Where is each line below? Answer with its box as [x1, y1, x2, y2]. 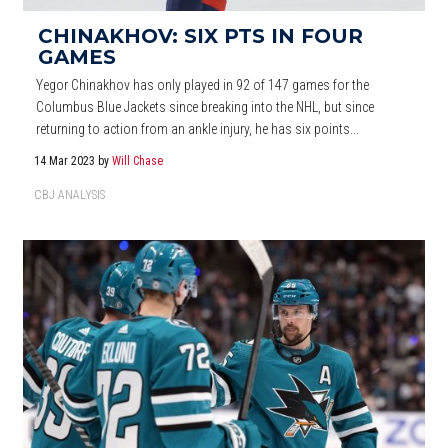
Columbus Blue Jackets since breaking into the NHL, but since [36, 98, 375, 115]
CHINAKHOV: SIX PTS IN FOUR [38, 23, 363, 48]
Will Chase [112, 153, 164, 168]
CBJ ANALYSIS [34, 187, 105, 202]
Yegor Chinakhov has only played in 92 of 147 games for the [36, 76, 370, 93]
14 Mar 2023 [34, 153, 99, 168]
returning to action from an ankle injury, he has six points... [36, 120, 360, 137]
